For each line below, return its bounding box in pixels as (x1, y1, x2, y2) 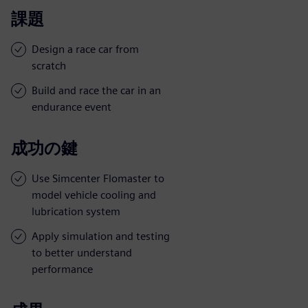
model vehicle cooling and (32, 188, 156, 201)
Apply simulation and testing (32, 229, 170, 243)
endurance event (32, 100, 111, 113)
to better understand (32, 245, 132, 259)
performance (32, 262, 93, 276)
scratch (32, 58, 66, 72)
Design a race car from (32, 42, 139, 56)
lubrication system (32, 204, 120, 218)
